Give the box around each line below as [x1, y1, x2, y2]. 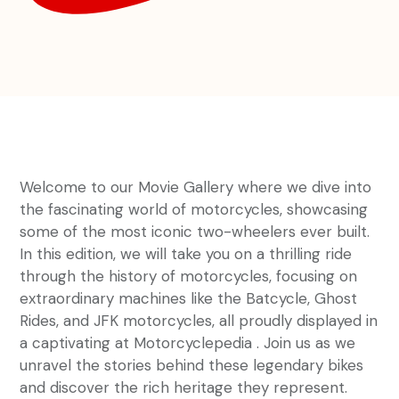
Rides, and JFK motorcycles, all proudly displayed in [20, 311, 378, 330]
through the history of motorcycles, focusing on [20, 266, 357, 286]
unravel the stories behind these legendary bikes [20, 355, 363, 375]
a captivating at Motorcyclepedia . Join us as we [20, 333, 355, 353]
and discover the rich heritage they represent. [20, 378, 347, 397]
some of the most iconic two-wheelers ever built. [20, 222, 370, 241]
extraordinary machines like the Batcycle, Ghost [20, 289, 357, 308]
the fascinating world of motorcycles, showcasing [20, 199, 368, 219]
